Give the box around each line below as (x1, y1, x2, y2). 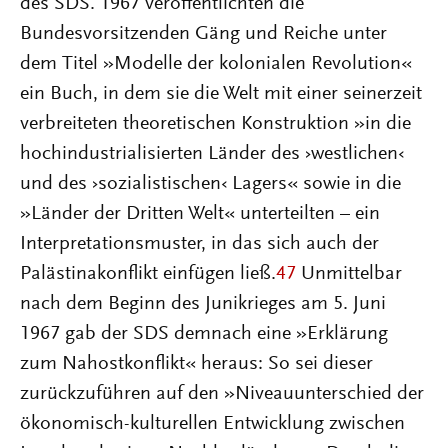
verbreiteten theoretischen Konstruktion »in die (20, 114, 411, 134)
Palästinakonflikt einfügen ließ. (20, 264, 276, 284)
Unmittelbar (296, 264, 402, 284)
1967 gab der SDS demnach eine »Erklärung (20, 324, 388, 344)
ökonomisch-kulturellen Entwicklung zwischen (20, 414, 405, 434)
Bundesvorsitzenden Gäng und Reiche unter (20, 24, 387, 44)
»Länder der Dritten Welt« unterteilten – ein (20, 204, 380, 224)
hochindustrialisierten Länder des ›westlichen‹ (20, 144, 404, 164)
